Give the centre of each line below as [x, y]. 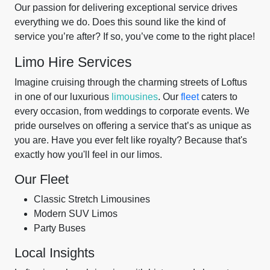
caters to [218, 97]
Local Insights [55, 253]
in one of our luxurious [63, 97]
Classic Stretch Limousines [92, 199]
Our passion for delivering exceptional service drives [126, 8]
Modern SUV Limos [76, 214]
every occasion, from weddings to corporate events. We [132, 111]
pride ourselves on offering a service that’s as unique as [133, 126]
